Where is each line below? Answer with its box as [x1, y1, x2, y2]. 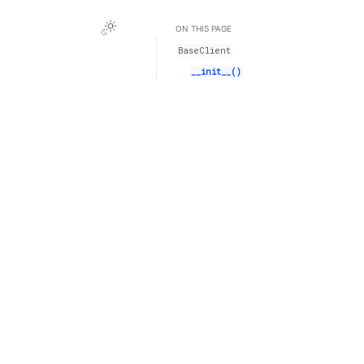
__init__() [191, 65, 242, 77]
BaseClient [178, 45, 232, 57]
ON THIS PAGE [175, 24, 232, 33]
